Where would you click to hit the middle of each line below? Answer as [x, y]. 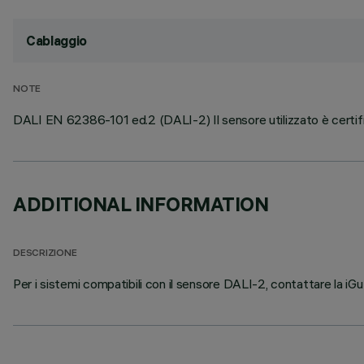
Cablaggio [57, 41]
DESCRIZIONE [45, 254]
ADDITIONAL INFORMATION [141, 204]
